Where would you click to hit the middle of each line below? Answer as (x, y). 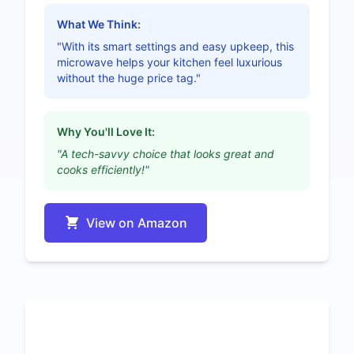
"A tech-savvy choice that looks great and (166, 153)
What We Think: (99, 24)
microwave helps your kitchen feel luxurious (169, 62)
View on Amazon (137, 222)
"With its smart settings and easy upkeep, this (175, 46)
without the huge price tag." (129, 77)
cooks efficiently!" (103, 169)
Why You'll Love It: (106, 131)
